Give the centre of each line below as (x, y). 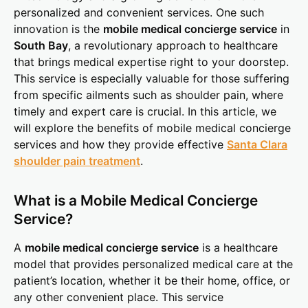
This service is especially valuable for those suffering (152, 79)
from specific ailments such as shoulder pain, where (148, 95)
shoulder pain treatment (77, 161)
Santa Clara (257, 145)
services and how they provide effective (120, 145)
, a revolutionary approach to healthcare (173, 46)
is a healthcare (238, 248)
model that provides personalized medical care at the (153, 264)
